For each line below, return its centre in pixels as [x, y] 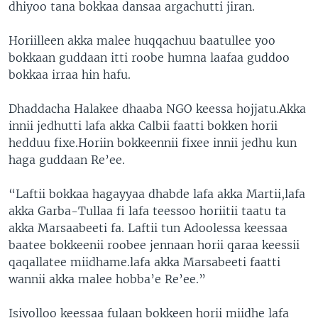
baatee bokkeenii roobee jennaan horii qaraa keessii [154, 245]
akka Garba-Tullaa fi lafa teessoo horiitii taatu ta [147, 210]
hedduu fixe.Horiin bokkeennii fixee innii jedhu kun [153, 142]
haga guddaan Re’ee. [67, 159]
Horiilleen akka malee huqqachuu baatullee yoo [142, 40]
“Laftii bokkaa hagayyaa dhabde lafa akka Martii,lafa [157, 193]
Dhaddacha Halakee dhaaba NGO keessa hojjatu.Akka [157, 108]
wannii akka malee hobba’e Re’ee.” [107, 279]
